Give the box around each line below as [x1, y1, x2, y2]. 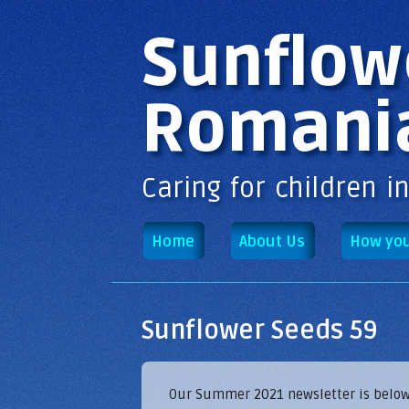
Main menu [142, 16, 216, 35]
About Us [239, 232, 305, 251]
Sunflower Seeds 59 [142, 314, 377, 346]
